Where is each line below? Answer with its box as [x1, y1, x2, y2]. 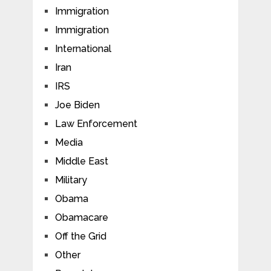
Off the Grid [54, 230, 106, 242]
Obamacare [54, 211, 108, 223]
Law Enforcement [54, 117, 137, 129]
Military [54, 174, 87, 186]
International [54, 42, 111, 54]
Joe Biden [54, 99, 100, 111]
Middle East [54, 155, 108, 167]
